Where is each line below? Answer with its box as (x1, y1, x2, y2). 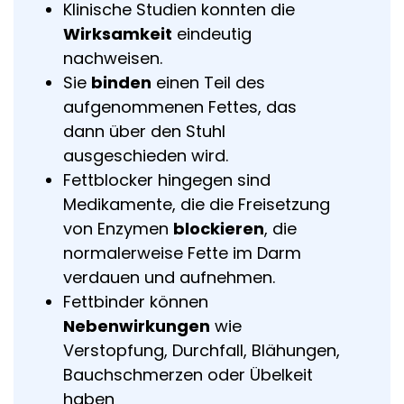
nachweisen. (63, 47, 167, 69)
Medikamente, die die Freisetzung (63, 193, 330, 216)
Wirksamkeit (63, 23, 172, 45)
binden (91, 71, 151, 94)
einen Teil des (151, 71, 265, 94)
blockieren (173, 217, 264, 240)
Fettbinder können (63, 290, 208, 313)
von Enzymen (63, 217, 173, 240)
